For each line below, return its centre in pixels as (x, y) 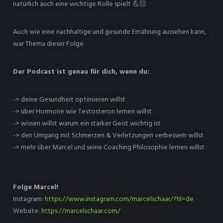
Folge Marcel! (36, 187)
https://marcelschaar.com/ (81, 211)
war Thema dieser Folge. (51, 44)
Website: (27, 211)
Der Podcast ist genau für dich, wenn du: (81, 72)
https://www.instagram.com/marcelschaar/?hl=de (119, 199)
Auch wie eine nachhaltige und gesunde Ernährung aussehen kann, (110, 32)
